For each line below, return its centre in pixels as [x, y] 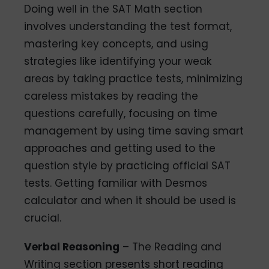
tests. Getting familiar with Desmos [116, 183]
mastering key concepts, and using [116, 44]
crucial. [43, 218]
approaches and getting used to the [120, 148]
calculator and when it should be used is [130, 200]
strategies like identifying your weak [118, 61]
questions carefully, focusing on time [121, 113]
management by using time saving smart [134, 131]
